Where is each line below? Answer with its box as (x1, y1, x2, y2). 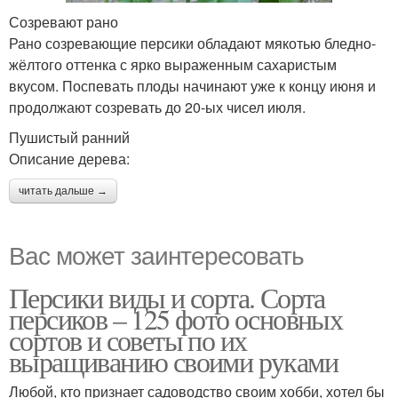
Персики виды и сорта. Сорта (9, 277, 325, 316)
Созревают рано (9, 11, 118, 32)
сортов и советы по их (9, 320, 247, 359)
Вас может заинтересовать (9, 235, 304, 272)
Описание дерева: (9, 147, 130, 169)
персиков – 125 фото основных (9, 298, 343, 338)
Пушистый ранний (9, 126, 130, 147)
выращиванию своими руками (9, 341, 338, 380)
